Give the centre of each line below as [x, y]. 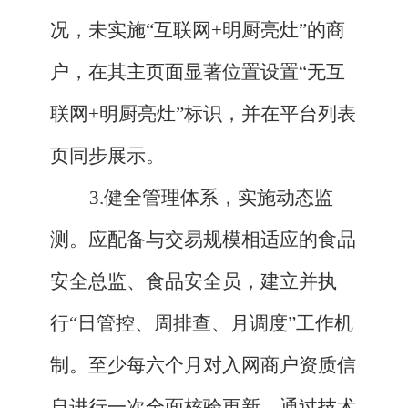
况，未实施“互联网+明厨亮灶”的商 [198, 31]
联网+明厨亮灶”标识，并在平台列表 [203, 114]
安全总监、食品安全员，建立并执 [194, 282]
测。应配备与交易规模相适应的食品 [203, 240]
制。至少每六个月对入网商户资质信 [203, 366]
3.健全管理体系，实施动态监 [211, 198]
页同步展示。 [107, 156]
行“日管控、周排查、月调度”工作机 [202, 324]
